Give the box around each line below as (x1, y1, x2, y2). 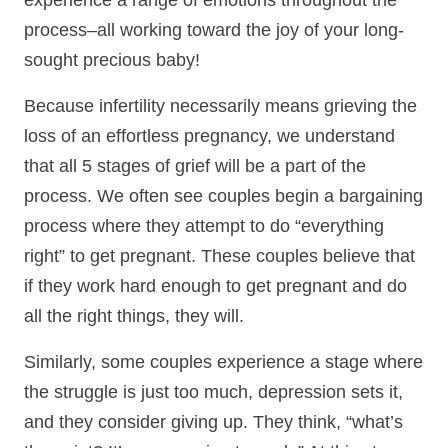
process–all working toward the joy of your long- (24, 20, 404, 41)
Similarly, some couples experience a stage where (24, 352, 423, 373)
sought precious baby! (24, 50, 200, 71)
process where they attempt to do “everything (24, 216, 384, 237)
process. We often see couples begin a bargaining (24, 186, 423, 207)
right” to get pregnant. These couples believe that (24, 246, 415, 267)
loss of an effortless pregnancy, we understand (24, 126, 395, 147)
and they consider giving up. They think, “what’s (24, 412, 403, 433)
